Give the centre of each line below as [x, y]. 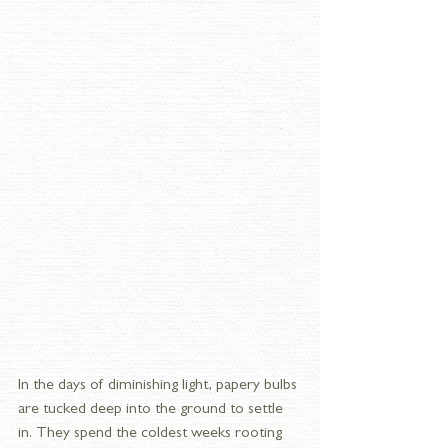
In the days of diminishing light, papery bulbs [159, 386]
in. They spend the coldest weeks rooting [152, 434]
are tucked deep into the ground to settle [152, 410]
